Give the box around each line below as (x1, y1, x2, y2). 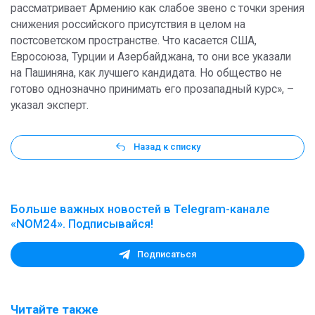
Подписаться (137, 249, 196, 260)
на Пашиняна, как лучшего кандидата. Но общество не (11, 67, 282, 80)
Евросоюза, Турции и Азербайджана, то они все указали (11, 51, 291, 64)
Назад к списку (134, 141, 200, 153)
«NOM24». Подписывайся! (11, 216, 153, 231)
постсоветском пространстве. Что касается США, (11, 34, 257, 48)
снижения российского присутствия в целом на (11, 18, 245, 32)
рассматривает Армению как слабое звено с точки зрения (11, 2, 304, 15)
